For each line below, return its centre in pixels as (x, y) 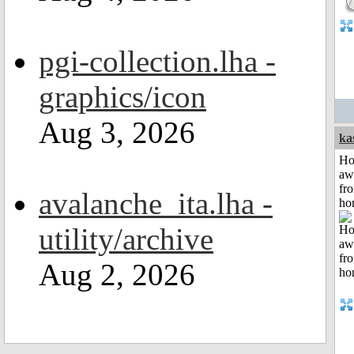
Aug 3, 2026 (117, 132)
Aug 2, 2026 (117, 275)
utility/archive (126, 239)
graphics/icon (122, 97)
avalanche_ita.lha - (156, 203)
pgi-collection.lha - (157, 61)
